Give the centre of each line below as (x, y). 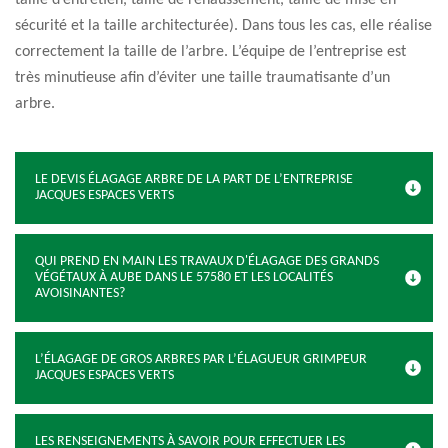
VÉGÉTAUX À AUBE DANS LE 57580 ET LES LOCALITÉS (184, 277)
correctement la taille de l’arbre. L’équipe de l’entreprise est (210, 52)
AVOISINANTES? (80, 293)
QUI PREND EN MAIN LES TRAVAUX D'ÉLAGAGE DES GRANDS (207, 261)
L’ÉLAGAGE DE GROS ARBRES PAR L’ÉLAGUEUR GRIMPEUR (201, 359)
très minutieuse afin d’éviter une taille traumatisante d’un (202, 78)
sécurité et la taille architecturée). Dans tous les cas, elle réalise (223, 26)
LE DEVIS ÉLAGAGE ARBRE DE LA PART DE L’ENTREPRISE (194, 179)
